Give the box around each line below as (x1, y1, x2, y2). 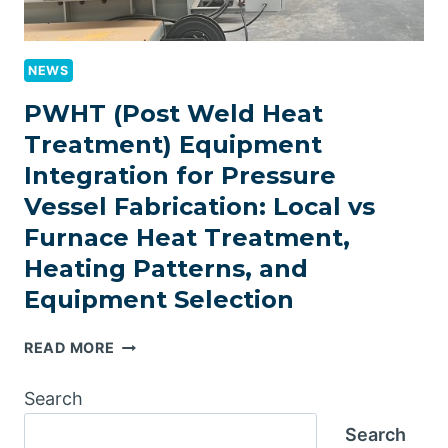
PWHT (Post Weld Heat (24, 99, 323, 129)
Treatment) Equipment (24, 130, 322, 160)
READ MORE (24, 339, 115, 357)
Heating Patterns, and (24, 254, 308, 284)
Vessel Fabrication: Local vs (24, 192, 375, 222)
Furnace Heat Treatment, (24, 223, 350, 253)
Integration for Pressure (24, 161, 336, 191)
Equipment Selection (24, 285, 294, 315)
